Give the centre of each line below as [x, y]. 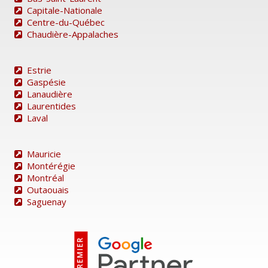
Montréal [45, 177]
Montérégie [51, 165]
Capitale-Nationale [65, 10]
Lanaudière [50, 94]
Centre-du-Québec [66, 22]
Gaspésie [46, 82]
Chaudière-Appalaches [73, 34]
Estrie [39, 70]
